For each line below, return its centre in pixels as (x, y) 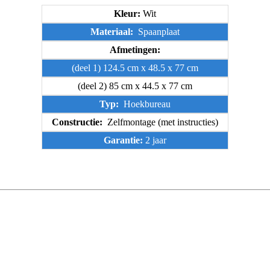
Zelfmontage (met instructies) (162, 122)
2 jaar (155, 140)
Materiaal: (113, 31)
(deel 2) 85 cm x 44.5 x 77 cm (135, 86)
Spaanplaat (158, 31)
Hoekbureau (146, 104)
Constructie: (78, 122)
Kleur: (127, 13)
